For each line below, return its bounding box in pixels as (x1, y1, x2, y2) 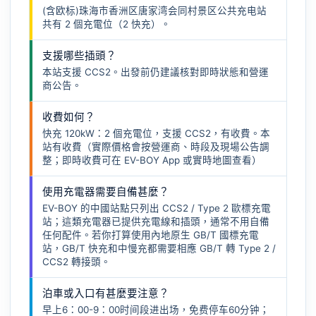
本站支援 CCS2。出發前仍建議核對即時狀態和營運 (42, 66, 269, 78)
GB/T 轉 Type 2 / (200, 243, 276, 254)
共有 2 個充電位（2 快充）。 (42, 18, 171, 30)
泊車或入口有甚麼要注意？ (42, 287, 169, 300)
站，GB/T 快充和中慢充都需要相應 (42, 243, 200, 254)
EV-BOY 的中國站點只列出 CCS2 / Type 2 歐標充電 (42, 202, 271, 214)
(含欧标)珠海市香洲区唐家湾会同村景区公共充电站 (42, 5, 267, 16)
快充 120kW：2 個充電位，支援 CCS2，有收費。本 (42, 128, 270, 139)
